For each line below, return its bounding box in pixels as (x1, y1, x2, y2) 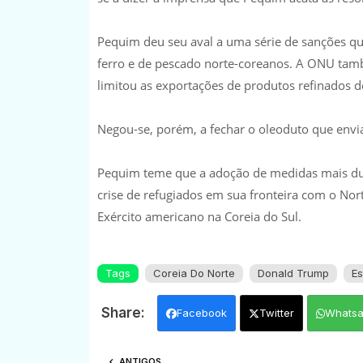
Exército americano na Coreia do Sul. (96, 207, 301, 224)
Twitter (258, 305, 294, 319)
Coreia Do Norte (152, 266, 235, 280)
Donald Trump (257, 266, 329, 280)
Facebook (176, 305, 227, 319)
